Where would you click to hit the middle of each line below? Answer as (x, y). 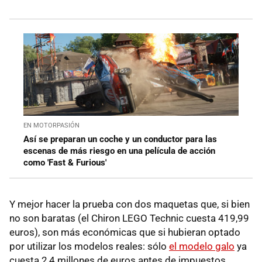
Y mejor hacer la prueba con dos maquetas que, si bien (130, 204)
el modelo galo (202, 246)
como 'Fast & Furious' (65, 162)
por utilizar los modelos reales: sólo (89, 246)
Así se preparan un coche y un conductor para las (120, 139)
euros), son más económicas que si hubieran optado (125, 232)
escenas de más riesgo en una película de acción (119, 151)
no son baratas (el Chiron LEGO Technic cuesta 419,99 (129, 218)
